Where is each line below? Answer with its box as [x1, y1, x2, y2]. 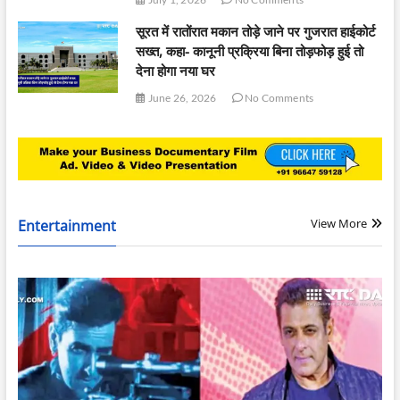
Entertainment [17, 215, 116, 236]
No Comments [242, 91, 314, 105]
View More [311, 214, 368, 231]
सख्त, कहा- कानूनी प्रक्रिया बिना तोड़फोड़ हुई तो [136, 42, 364, 61]
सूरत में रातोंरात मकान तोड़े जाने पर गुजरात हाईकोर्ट [136, 22, 377, 41]
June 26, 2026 [146, 91, 217, 105]
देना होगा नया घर [136, 62, 216, 80]
